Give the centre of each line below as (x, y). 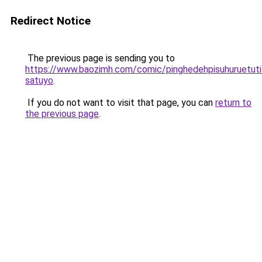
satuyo (39, 80)
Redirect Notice (51, 21)
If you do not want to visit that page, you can (120, 103)
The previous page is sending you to (100, 58)
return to (233, 103)
